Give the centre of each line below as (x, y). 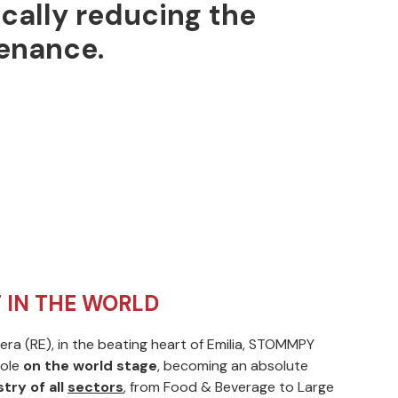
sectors (96, 386)
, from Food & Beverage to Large (229, 386)
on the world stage (90, 365)
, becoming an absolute (233, 365)
